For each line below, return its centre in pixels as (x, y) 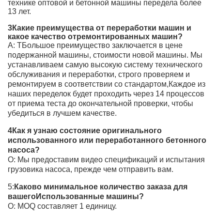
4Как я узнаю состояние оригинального (85, 131)
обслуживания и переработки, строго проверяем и (99, 74)
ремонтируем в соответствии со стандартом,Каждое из (107, 84)
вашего (22, 196)
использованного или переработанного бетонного (107, 140)
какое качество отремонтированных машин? (95, 37)
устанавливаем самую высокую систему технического (105, 65)
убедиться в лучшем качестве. (62, 113)
